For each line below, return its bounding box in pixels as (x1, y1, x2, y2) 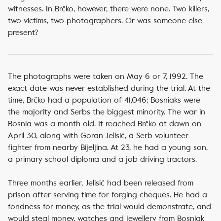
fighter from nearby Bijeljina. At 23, (8, 143, 133, 152)
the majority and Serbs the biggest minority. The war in (8, 107, 205, 116)
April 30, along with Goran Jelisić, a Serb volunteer (8, 131, 188, 140)
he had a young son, (133, 143, 208, 152)
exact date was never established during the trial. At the (8, 83, 210, 93)
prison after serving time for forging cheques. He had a (8, 190, 207, 199)
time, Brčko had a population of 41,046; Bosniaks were (8, 95, 200, 105)
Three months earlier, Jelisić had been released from (8, 178, 193, 187)
